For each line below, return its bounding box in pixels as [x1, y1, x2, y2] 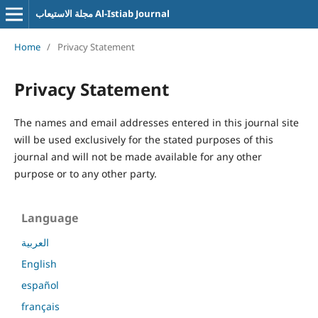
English [21, 256, 57, 270]
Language [21, 209, 78, 226]
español [21, 278, 59, 292]
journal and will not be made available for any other [13, 149, 262, 163]
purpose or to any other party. [13, 166, 157, 180]
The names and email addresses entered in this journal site [13, 115, 299, 129]
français [21, 299, 60, 313]
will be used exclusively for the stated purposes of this [13, 132, 273, 146]
